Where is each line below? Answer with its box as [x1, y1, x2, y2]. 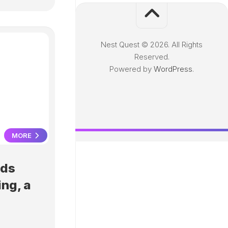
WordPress [154, 64, 192, 74]
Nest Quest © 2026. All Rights [101, 40, 203, 49]
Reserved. [134, 52, 169, 62]
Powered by [109, 64, 154, 74]
